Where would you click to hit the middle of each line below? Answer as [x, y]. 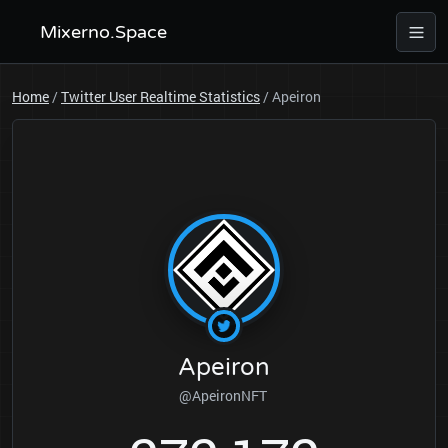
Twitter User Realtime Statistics [160, 96]
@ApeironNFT [224, 395]
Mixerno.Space [103, 32]
